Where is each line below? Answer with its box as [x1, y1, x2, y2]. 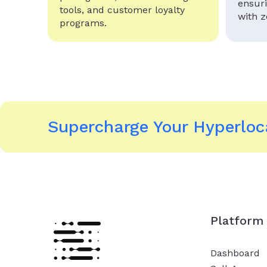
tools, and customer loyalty [60, 4, 185, 15]
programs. [60, 17, 107, 29]
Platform [210, 213, 264, 228]
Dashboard [210, 247, 260, 259]
